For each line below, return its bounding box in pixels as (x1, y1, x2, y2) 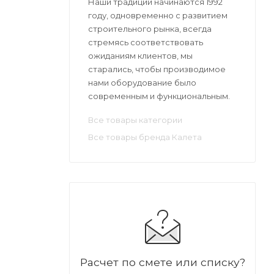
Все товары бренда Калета (88, 131, 202, 142)
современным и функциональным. (88, 91, 230, 101)
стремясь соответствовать (88, 37, 203, 47)
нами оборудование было (88, 77, 196, 87)
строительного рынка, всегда (88, 23, 212, 34)
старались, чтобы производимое (88, 64, 226, 74)
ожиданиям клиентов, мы (88, 50, 193, 61)
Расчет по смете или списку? (80, 255, 245, 268)
